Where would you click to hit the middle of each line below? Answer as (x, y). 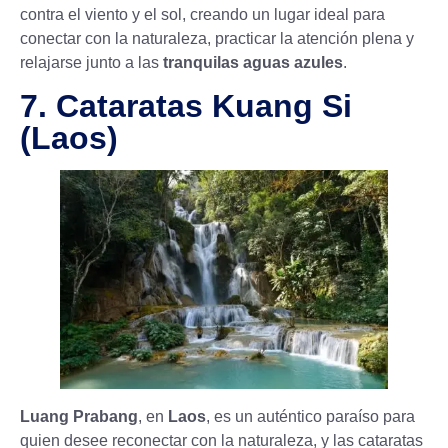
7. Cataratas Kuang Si (186, 105)
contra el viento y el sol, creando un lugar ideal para (202, 15)
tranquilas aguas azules (253, 63)
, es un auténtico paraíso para (310, 417)
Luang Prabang (79, 417)
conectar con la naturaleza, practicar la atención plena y (217, 39)
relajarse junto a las (91, 63)
